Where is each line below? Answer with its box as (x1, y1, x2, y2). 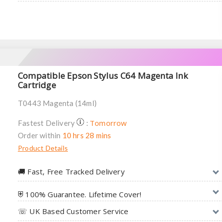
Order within (18, 130, 62, 140)
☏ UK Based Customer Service (18, 206, 129, 216)
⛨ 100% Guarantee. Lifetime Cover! (18, 189, 142, 199)
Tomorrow (90, 117, 127, 128)
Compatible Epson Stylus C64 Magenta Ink (18, 69, 188, 81)
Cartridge (18, 79, 56, 91)
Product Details (18, 143, 68, 152)
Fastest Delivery (18, 118, 77, 127)
